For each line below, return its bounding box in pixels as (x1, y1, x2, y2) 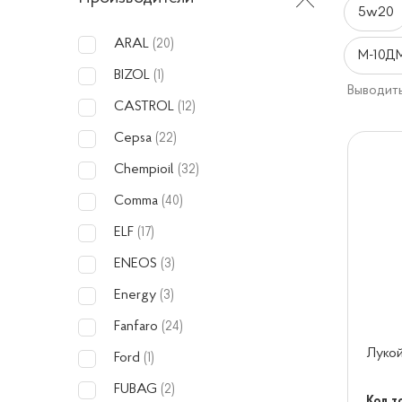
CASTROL (114, 100, 178, 114)
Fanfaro (114, 319, 162, 334)
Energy (114, 288, 160, 302)
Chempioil (114, 162, 178, 177)
